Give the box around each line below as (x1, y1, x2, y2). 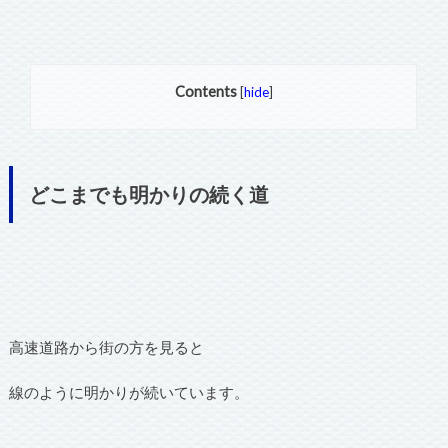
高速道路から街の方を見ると (8, 337, 204, 356)
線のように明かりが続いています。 (8, 383, 249, 402)
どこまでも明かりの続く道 (28, 182, 269, 206)
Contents (174, 83, 237, 101)
